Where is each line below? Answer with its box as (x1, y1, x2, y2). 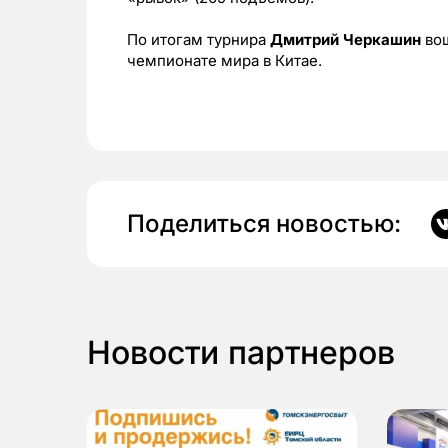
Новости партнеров (87, 333, 395, 372)
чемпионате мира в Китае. (127, 51, 322, 70)
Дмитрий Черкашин (270, 30, 421, 49)
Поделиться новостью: (127, 209, 401, 238)
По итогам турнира (127, 30, 270, 49)
